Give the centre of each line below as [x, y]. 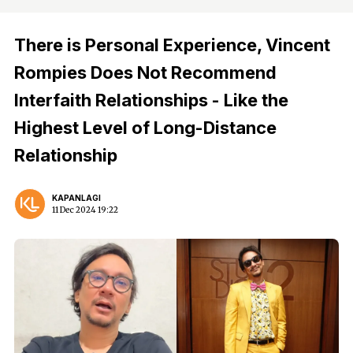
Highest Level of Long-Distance [145, 128]
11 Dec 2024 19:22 [85, 210]
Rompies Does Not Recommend [145, 72]
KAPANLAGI [76, 198]
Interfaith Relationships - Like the [151, 100]
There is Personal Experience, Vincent [172, 45]
